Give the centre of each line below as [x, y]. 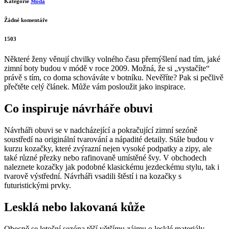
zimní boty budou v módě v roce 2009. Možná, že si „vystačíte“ [107, 68]
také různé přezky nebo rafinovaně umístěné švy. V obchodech [105, 157]
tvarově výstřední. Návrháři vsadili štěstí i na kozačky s [93, 176]
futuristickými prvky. [38, 185]
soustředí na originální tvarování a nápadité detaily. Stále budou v [109, 139]
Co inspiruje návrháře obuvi [78, 108]
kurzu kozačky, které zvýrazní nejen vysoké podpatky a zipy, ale [108, 148]
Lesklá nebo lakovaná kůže [75, 207]
